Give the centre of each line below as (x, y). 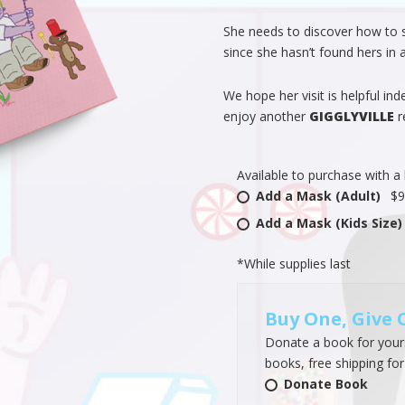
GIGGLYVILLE (351, 116)
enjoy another (266, 116)
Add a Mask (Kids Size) (329, 222)
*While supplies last (293, 263)
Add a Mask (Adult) (318, 195)
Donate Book (325, 383)
